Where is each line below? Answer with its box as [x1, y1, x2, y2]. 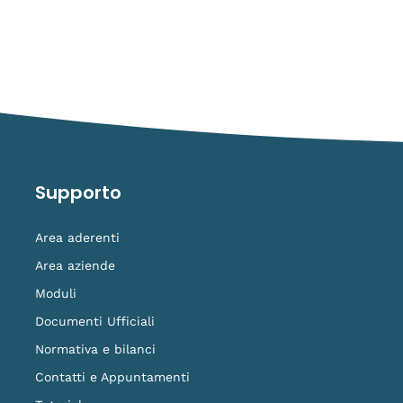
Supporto [35, 180, 121, 206]
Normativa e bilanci [35, 342, 156, 357]
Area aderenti [35, 230, 120, 246]
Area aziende [35, 258, 115, 273]
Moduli [35, 286, 76, 301]
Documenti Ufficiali [35, 314, 155, 329]
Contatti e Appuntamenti [35, 370, 190, 385]
